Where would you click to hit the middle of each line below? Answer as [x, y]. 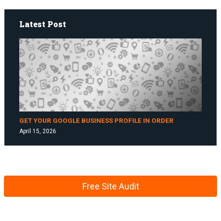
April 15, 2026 [38, 131]
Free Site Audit [110, 186]
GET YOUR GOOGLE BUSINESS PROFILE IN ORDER [96, 120]
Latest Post [43, 24]
